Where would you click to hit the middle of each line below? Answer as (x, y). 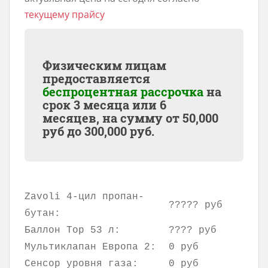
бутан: (42, 213)
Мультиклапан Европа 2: (90, 247)
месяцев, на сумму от (112, 118)
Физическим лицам (104, 65)
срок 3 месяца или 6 (104, 104)
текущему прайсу (65, 14)
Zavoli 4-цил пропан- (84, 197)
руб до (63, 131)
